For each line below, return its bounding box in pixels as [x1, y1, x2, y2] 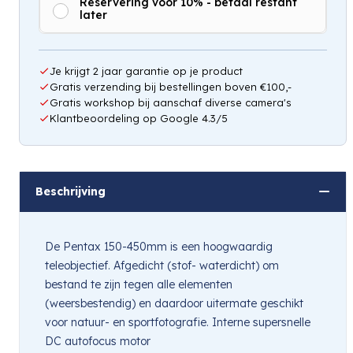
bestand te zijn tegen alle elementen [45, 277, 232, 292]
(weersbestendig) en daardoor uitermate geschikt [45, 295, 303, 310]
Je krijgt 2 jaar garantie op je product [50, 64, 243, 77]
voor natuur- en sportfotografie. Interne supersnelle [45, 314, 310, 329]
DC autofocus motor [45, 333, 150, 348]
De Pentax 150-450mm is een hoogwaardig [45, 239, 273, 254]
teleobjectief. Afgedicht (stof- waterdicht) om [45, 258, 279, 273]
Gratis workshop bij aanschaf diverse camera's [50, 95, 292, 109]
